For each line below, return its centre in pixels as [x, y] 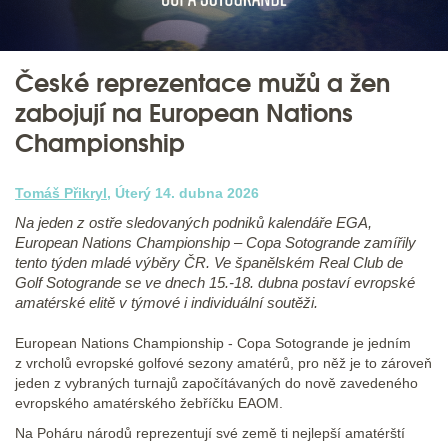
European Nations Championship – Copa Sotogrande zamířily [215, 243]
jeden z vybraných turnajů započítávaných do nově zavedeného [216, 383]
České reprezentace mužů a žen [202, 83]
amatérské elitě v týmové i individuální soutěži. [166, 303]
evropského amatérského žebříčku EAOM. [149, 403]
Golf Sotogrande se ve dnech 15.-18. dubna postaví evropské [215, 283]
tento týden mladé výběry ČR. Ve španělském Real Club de [209, 263]
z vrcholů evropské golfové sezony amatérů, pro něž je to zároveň [223, 363]
